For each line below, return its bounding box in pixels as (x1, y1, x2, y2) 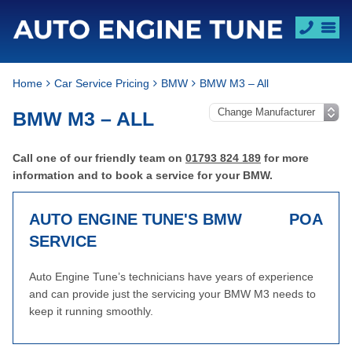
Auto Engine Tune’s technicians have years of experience (29, 270, 313, 283)
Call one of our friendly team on (13, 152, 185, 164)
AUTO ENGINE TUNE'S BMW (29, 211, 242, 228)
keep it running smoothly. (29, 305, 153, 317)
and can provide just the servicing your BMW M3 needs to (29, 288, 316, 300)
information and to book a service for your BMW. (13, 169, 273, 181)
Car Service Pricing (54, 77, 149, 90)
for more (261, 152, 309, 164)
